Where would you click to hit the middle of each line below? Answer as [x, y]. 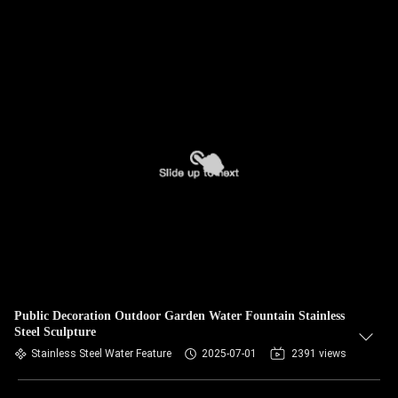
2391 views [319, 354]
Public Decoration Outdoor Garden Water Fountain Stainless [179, 316]
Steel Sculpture [55, 332]
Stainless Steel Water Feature [101, 354]
